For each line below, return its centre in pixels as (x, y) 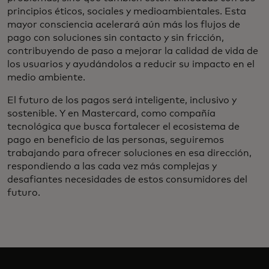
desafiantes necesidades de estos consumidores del (127, 179)
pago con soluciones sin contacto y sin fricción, (116, 38)
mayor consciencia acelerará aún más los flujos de (124, 24)
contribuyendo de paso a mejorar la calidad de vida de (133, 51)
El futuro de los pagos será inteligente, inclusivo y (122, 100)
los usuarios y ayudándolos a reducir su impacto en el (131, 64)
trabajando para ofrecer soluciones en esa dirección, (129, 153)
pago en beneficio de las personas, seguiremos (116, 140)
